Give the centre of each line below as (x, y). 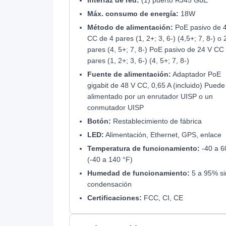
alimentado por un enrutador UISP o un (150, 96)
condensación (109, 184)
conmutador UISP (116, 107)
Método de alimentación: (130, 27)
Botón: (99, 121)
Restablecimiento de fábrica (156, 121)
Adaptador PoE (196, 74)
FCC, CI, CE (162, 197)
